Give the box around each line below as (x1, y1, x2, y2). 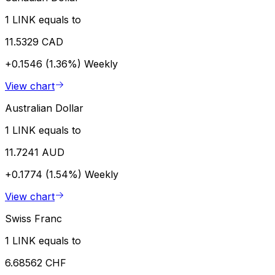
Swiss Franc (5, 212, 62, 225)
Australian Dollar (5, 101, 83, 114)
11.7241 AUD (5, 145, 64, 158)
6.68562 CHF (5, 256, 66, 269)
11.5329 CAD (5, 35, 63, 48)
